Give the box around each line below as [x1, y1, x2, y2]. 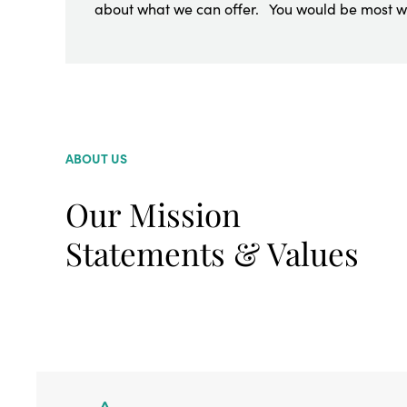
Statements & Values [65, 232, 359, 275]
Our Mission [65, 193, 241, 236]
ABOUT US [65, 149, 127, 167]
